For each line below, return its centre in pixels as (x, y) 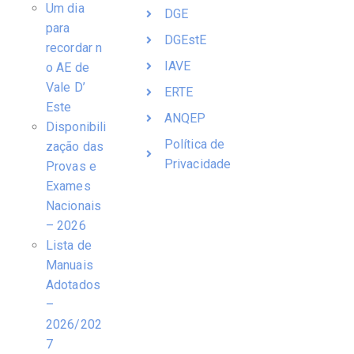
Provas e (71, 167)
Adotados (73, 285)
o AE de (68, 68)
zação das (75, 147)
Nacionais (73, 206)
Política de (194, 145)
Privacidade (198, 164)
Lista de (69, 246)
